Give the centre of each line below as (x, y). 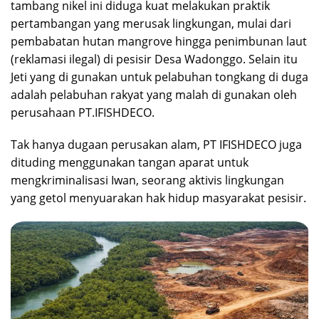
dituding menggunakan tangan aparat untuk (130, 162)
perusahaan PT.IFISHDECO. (83, 112)
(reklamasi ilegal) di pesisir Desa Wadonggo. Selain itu (154, 59)
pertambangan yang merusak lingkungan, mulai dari (151, 23)
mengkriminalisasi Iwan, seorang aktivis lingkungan (147, 180)
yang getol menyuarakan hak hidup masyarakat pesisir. (158, 198)
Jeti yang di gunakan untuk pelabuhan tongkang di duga (159, 77)
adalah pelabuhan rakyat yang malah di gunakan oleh (154, 94)
